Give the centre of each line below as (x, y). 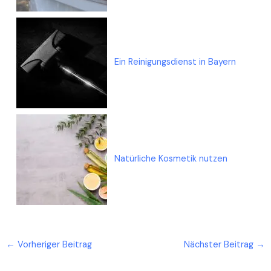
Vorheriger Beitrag (53, 245)
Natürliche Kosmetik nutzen (171, 159)
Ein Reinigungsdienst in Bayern (175, 62)
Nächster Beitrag (220, 245)
